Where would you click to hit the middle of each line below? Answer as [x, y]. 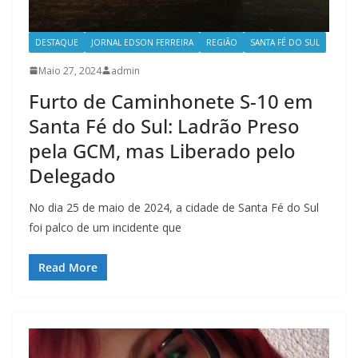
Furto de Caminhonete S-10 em [171, 101]
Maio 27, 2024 [70, 70]
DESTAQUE [57, 42]
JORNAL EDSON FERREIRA [142, 42]
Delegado [72, 175]
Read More [68, 267]
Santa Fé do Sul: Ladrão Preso [164, 125]
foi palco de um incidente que [105, 227]
